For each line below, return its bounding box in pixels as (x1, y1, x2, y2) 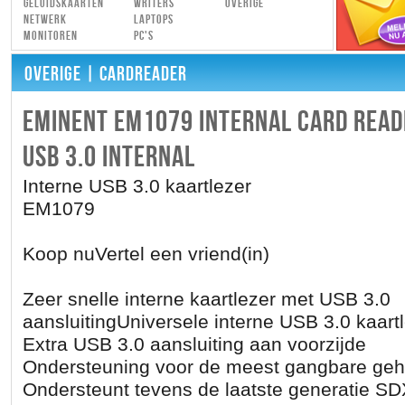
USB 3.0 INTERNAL (22, 140, 195, 175)
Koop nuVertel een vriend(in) (22, 243, 269, 265)
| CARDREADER (80, 62, 187, 87)
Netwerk (23, 12, 67, 27)
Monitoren (23, 28, 78, 43)
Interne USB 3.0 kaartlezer (22, 175, 251, 197)
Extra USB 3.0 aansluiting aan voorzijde (22, 334, 366, 355)
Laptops (133, 12, 174, 27)
